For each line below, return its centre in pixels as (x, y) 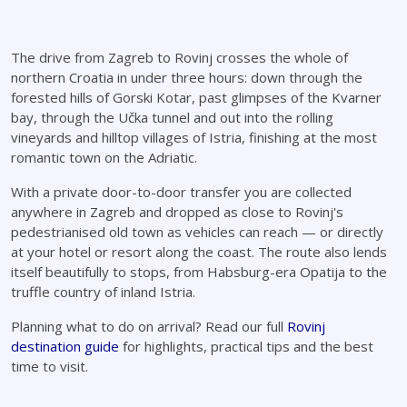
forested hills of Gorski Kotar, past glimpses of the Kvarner (196, 97)
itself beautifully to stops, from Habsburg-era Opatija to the (199, 272)
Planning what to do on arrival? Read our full (149, 326)
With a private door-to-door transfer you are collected (181, 192)
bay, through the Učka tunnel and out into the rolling (172, 117)
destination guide (65, 346)
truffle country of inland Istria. (103, 292)
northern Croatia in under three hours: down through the (187, 77)
